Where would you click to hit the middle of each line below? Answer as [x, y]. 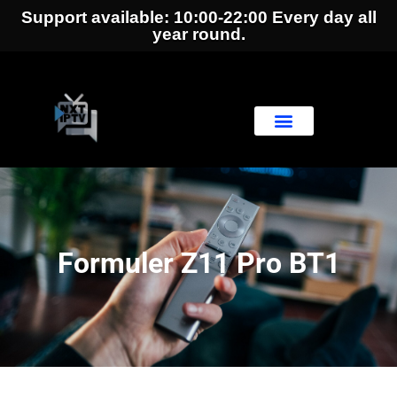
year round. [198, 34]
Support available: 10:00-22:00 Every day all [198, 17]
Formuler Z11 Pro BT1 [198, 263]
